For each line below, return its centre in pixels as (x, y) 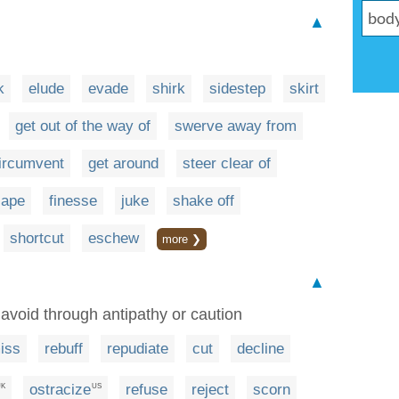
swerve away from (236, 126)
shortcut (37, 238)
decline (261, 349)
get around (123, 163)
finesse (73, 201)
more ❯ (182, 239)
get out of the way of (83, 126)
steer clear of (227, 163)
